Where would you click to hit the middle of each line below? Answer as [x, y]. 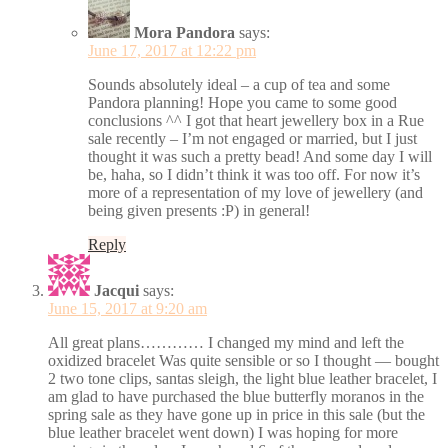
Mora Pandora [184, 32]
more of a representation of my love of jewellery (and [255, 192]
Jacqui [116, 290]
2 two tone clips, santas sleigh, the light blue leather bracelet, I [242, 378]
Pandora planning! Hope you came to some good [242, 102]
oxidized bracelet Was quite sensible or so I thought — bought [243, 360]
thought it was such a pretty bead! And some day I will [260, 156]
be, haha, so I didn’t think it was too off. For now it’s [254, 174]
